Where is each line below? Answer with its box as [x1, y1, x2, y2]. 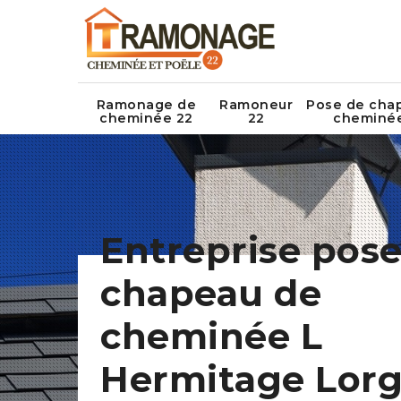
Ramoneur [219, 97, 293, 114]
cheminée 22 [99, 110, 193, 127]
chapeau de [100, 271, 321, 315]
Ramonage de [96, 97, 197, 114]
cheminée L [100, 314, 322, 358]
